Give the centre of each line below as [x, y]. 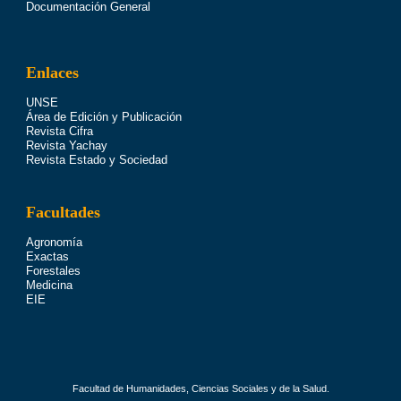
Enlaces [52, 72]
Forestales [53, 270]
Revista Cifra [59, 131]
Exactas [47, 256]
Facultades [63, 212]
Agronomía [54, 242]
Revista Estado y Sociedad [96, 159]
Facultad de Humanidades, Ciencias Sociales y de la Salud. [200, 388]
